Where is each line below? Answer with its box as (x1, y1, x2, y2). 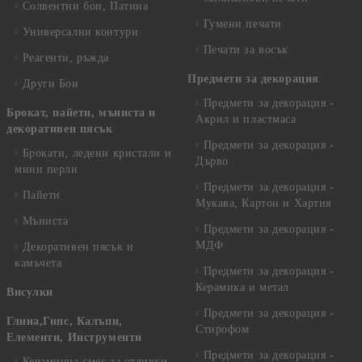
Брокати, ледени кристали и (22, 147, 172, 159)
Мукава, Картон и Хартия (196, 197, 331, 209)
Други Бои (22, 78, 79, 90)
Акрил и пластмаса (196, 113, 297, 125)
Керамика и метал (196, 281, 289, 293)
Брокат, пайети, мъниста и (6, 107, 156, 119)
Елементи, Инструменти (6, 331, 142, 343)
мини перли (15, 163, 78, 175)
